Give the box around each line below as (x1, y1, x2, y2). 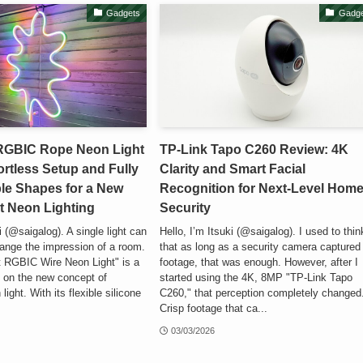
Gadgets (106, 7, 141, 18)
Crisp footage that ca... (160, 301, 268, 314)
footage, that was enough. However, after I (160, 255, 359, 268)
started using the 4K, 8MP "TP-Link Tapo (160, 271, 353, 284)
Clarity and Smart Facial (160, 162, 306, 177)
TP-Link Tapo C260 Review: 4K (160, 143, 349, 157)
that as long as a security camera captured (160, 240, 361, 253)
